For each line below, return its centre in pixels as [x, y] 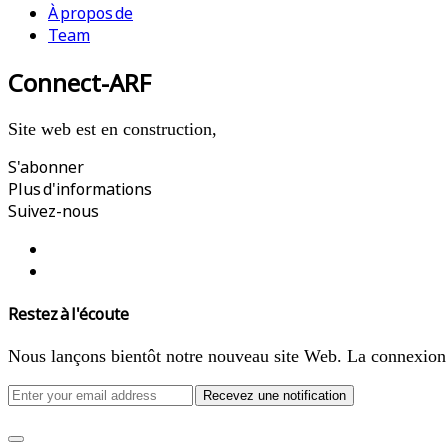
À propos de [90, 13]
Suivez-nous [53, 210]
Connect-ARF [79, 82]
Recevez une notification [274, 396]
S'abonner [46, 166]
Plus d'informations [80, 188]
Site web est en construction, [112, 128]
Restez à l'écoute [68, 314]
